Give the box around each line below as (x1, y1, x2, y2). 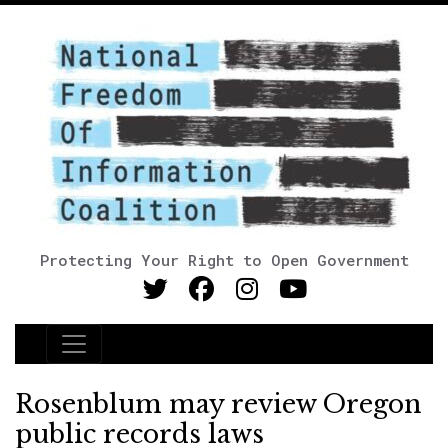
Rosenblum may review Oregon (15, 389, 421, 420)
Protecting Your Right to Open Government (39, 250, 409, 270)
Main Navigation (45, 342, 233, 370)
